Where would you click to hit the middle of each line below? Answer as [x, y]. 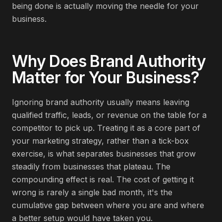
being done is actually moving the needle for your [105, 6]
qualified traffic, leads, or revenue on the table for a [109, 115]
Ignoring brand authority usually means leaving [101, 102]
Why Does [51, 61]
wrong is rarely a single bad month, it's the [92, 192]
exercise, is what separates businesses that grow [104, 154]
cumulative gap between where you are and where [108, 205]
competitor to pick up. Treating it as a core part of [106, 128]
